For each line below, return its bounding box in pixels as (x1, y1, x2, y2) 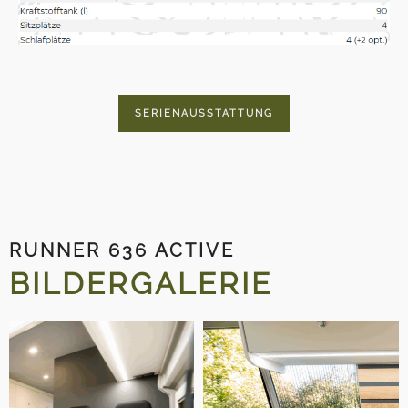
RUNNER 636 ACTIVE (9, 239, 235, 261)
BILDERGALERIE (9, 265, 272, 301)
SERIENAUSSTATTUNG (135, 107, 273, 119)
